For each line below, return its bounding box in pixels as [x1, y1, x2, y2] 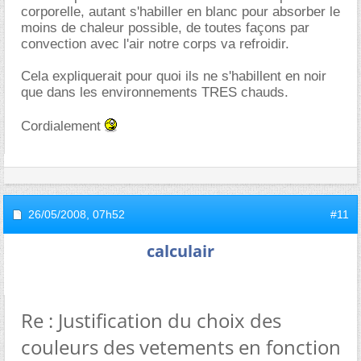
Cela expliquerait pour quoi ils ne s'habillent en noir [21, 68, 326, 84]
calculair [147, 239, 214, 262]
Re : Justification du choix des [21, 306, 281, 334]
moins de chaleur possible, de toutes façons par [21, 19, 309, 35]
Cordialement [21, 118, 105, 134]
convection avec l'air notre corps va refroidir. [21, 35, 289, 52]
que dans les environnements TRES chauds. [21, 84, 288, 100]
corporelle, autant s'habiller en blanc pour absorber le [21, 3, 340, 19]
